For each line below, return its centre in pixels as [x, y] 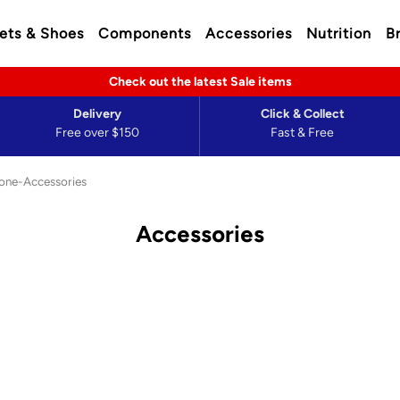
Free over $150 [97, 133]
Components [144, 33]
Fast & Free [302, 133]
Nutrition [338, 33]
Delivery [97, 114]
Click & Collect [302, 114]
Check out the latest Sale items [200, 82]
